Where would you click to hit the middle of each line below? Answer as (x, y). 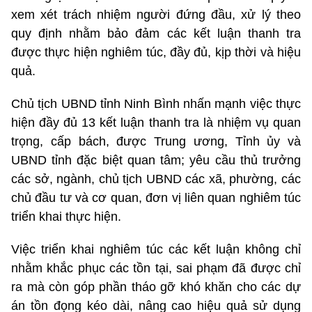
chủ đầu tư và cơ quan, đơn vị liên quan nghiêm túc (156, 197)
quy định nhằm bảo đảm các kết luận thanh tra (156, 33)
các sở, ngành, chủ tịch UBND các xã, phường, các (156, 179)
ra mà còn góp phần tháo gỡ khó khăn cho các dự (156, 287)
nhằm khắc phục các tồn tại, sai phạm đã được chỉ (156, 268)
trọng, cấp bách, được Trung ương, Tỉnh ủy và (156, 141)
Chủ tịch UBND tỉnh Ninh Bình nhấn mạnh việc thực (156, 103)
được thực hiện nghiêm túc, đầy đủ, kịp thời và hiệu (156, 52)
